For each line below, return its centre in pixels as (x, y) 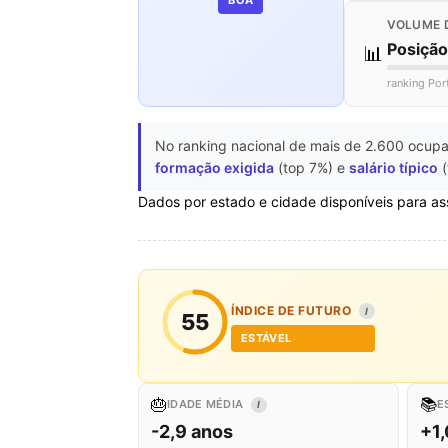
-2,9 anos (192, 431)
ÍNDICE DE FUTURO (293, 310)
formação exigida (214, 167)
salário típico (393, 167)
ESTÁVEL (266, 337)
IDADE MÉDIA (207, 403)
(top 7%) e (311, 167)
